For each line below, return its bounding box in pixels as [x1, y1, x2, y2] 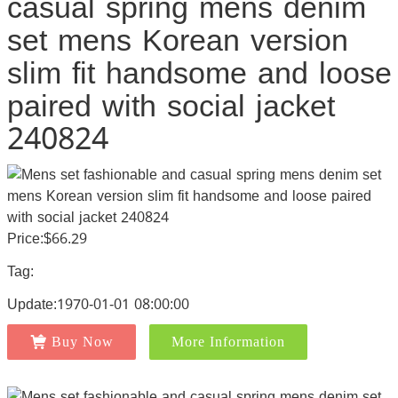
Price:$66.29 [6, 225, 87, 252]
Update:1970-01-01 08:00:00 [6, 291, 189, 318]
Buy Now [51, 334, 114, 349]
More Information [171, 334, 285, 349]
